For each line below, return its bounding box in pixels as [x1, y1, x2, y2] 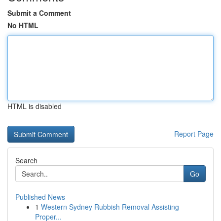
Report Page [174, 129, 214, 139]
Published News [15, 192, 65, 202]
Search [15, 155, 37, 165]
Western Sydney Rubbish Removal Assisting [41, 202, 179, 212]
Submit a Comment [7, 8, 71, 18]
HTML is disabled [7, 101, 62, 111]
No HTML [7, 20, 38, 30]
